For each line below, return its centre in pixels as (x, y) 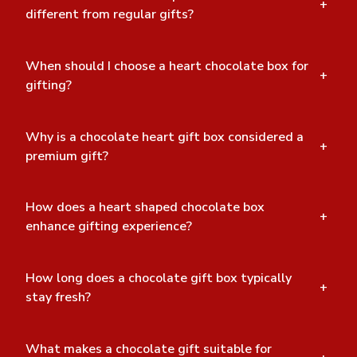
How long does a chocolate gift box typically (159, 279)
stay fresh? (60, 298)
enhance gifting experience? (110, 227)
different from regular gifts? (111, 14)
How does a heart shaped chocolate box (145, 208)
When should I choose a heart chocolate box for (167, 66)
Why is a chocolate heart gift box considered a (165, 137)
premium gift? (69, 156)
